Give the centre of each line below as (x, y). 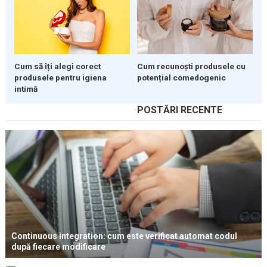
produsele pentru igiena (60, 78)
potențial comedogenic (181, 78)
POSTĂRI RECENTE (179, 110)
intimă (26, 89)
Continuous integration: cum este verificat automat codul (124, 236)
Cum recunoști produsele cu (191, 66)
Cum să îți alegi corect (57, 66)
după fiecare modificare (58, 247)
